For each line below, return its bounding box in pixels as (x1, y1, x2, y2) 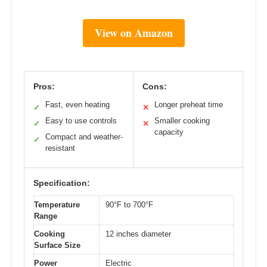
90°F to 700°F (105, 200, 153, 209)
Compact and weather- (45, 132, 123, 141)
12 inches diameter (105, 229, 171, 238)
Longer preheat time (154, 100, 223, 109)
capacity (154, 127, 184, 136)
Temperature (34, 200, 80, 209)
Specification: (33, 178, 90, 188)
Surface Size (34, 240, 80, 250)
